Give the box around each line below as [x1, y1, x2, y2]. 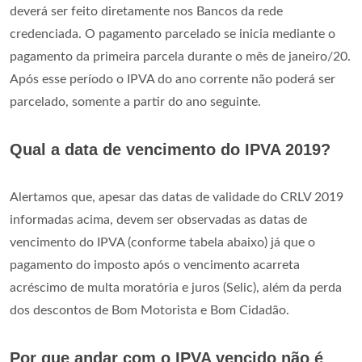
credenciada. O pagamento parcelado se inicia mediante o [10, 27, 335, 40]
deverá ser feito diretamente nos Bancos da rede [10, 4, 283, 18]
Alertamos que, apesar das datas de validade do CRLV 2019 [10, 190, 343, 204]
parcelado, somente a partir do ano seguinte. [10, 95, 261, 108]
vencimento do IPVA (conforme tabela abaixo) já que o [10, 235, 315, 249]
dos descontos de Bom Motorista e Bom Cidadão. [10, 303, 289, 317]
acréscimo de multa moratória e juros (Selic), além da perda [10, 280, 342, 294]
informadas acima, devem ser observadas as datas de [10, 213, 307, 226]
